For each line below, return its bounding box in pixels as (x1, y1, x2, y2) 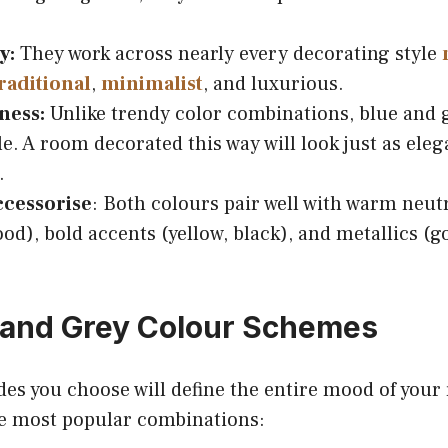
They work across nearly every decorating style (15, 40, 442, 67)
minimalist (101, 70, 203, 97)
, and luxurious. (203, 70, 344, 97)
